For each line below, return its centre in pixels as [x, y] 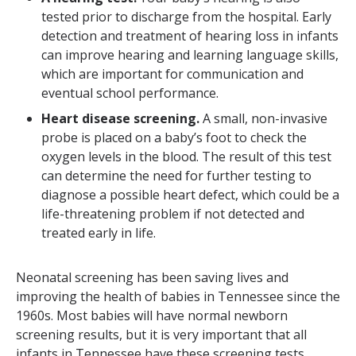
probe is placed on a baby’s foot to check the [174, 138]
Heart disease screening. [120, 119]
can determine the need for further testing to [176, 176]
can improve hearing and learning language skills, [190, 55]
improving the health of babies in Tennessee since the [178, 297]
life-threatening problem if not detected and [173, 214]
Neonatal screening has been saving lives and [152, 278]
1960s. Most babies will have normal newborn [152, 316]
